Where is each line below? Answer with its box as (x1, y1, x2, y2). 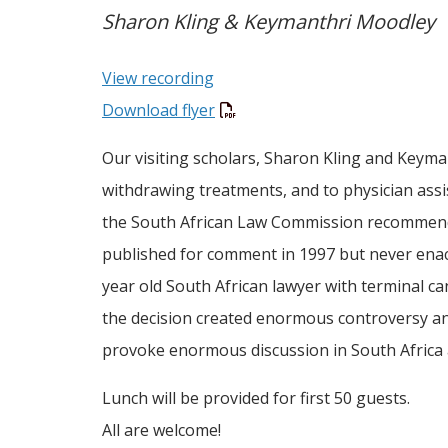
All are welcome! (102, 418, 221, 441)
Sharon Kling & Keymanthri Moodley (102, 8, 435, 36)
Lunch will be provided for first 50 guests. (102, 386, 410, 409)
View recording (102, 67, 214, 90)
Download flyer (102, 99, 215, 122)
